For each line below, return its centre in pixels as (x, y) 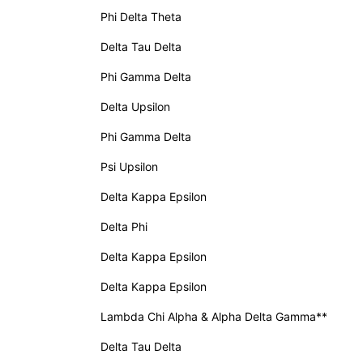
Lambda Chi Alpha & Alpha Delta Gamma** (214, 316)
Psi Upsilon (129, 167)
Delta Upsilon (135, 107)
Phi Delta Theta (141, 17)
